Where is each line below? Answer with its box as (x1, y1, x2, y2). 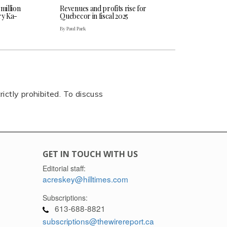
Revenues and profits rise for (60, 4, 147, 14)
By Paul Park (60, 25, 87, 32)
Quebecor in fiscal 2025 (60, 11, 129, 21)
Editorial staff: (42, 163, 86, 174)
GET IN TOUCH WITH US (42, 148, 138, 160)
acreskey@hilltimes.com (42, 173, 128, 185)
